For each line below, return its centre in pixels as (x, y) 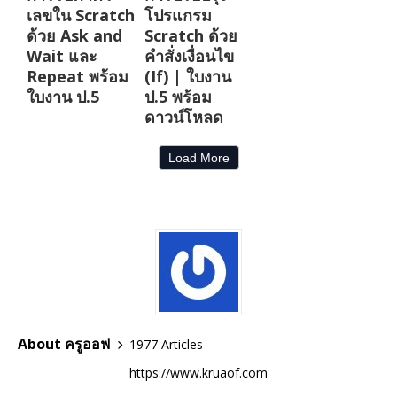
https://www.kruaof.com (198, 373)
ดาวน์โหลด (183, 117)
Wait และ (62, 56)
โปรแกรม (178, 16)
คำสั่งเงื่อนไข (189, 56)
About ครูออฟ (64, 344)
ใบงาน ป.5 (63, 97)
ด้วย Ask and (74, 36)
